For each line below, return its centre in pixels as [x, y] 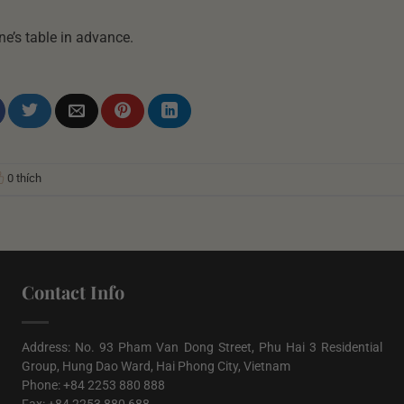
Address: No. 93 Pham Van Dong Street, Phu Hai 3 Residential [202, 347]
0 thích [24, 178]
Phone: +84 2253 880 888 [93, 385]
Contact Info [73, 291]
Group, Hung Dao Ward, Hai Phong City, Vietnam [156, 366]
